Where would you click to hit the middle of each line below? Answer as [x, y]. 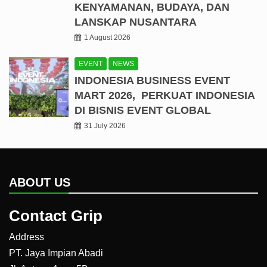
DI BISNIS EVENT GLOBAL [143, 111]
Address [27, 237]
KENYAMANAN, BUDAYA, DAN [152, 7]
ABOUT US [40, 183]
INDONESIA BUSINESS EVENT [152, 81]
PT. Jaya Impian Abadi [56, 253]
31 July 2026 [105, 126]
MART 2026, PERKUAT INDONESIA [164, 96]
